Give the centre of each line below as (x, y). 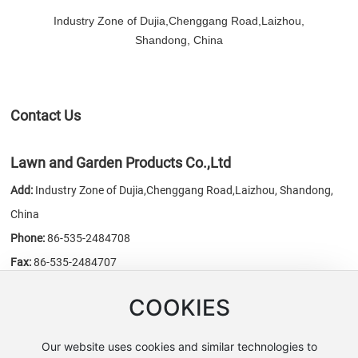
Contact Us (46, 116)
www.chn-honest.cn (105, 310)
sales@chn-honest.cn (99, 286)
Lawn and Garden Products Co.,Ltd (121, 163)
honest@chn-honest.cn (221, 286)
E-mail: (27, 286)
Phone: (28, 239)
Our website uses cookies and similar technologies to (179, 346)
